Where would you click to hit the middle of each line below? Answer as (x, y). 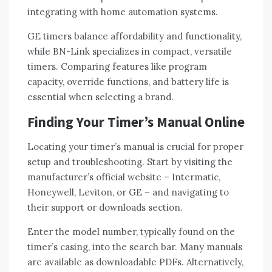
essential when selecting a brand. (100, 97)
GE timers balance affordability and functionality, (134, 36)
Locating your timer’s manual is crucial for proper (135, 147)
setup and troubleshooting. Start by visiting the (130, 162)
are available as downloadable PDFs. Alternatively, (135, 262)
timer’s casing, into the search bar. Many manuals (135, 247)
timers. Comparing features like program (117, 67)
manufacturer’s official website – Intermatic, (124, 177)
